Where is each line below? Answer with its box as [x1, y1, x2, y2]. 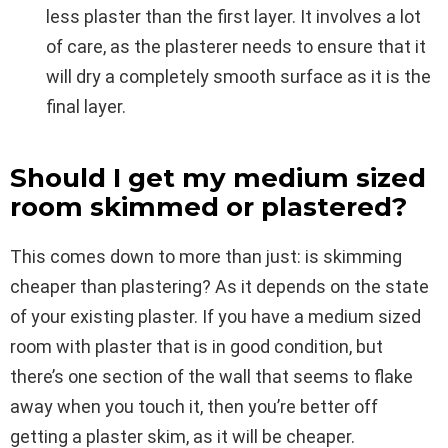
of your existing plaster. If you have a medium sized [10, 305, 421, 327]
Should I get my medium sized [10, 161, 426, 194]
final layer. [46, 95, 126, 117]
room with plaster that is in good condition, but [10, 335, 383, 357]
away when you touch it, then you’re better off [10, 395, 378, 417]
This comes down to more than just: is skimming [10, 245, 402, 267]
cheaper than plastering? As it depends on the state [10, 275, 429, 297]
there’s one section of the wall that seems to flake [10, 365, 413, 387]
